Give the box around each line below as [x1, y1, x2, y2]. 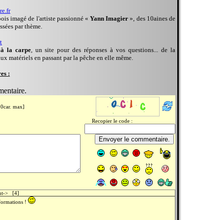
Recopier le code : [84, 118, 133, 124]
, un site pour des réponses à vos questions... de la [30, 46, 176, 54]
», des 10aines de [128, 15, 175, 22]
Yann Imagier [90, 15, 129, 22]
